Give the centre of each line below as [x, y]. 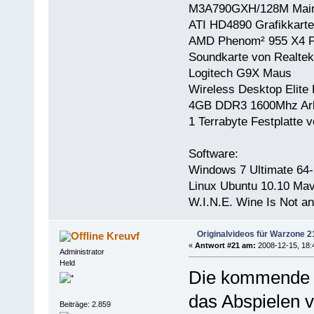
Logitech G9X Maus [240, 74]
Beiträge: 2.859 [85, 304]
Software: [213, 154]
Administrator [82, 252]
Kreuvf [123, 236]
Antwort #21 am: [225, 246]
